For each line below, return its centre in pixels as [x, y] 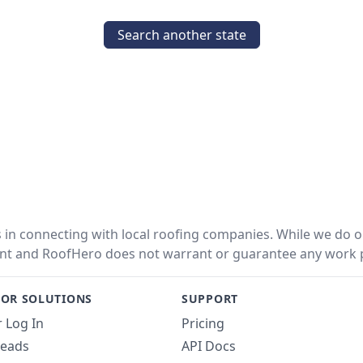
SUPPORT [210, 299]
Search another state [181, 35]
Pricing [203, 323]
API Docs [209, 346]
